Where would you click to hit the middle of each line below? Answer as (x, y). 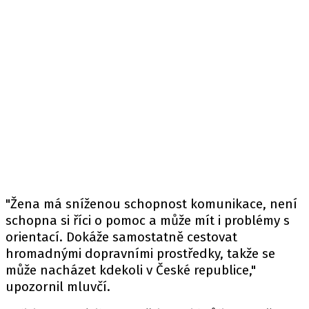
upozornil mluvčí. (58, 287)
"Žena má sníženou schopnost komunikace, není (151, 204)
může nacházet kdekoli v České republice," (131, 270)
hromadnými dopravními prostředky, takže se (140, 253)
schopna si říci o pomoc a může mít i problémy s (148, 220)
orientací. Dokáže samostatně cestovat (121, 237)
